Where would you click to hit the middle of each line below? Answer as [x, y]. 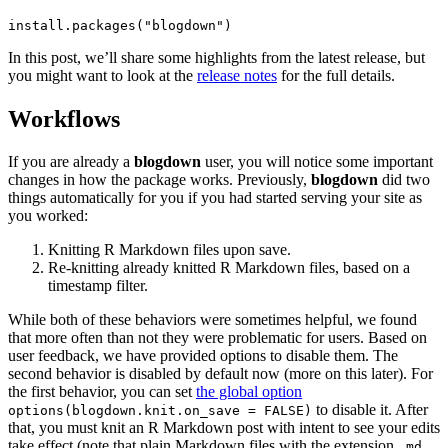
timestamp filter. [98, 285]
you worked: [48, 215]
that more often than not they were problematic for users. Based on [217, 337]
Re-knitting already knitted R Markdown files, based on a [229, 267]
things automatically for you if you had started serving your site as [215, 197]
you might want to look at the [102, 75]
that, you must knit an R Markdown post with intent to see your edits [224, 427]
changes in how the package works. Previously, [159, 179]
